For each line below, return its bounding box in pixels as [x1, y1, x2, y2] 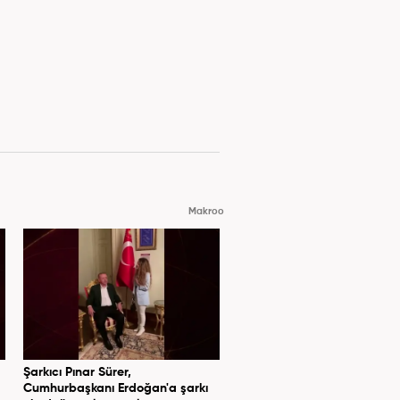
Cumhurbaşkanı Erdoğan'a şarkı [23, 381, 208, 395]
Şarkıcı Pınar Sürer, [23, 365, 131, 379]
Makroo [188, 206, 224, 216]
